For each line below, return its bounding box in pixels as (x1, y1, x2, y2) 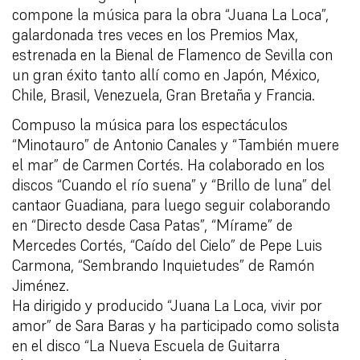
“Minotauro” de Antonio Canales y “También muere (12, 134, 339, 154)
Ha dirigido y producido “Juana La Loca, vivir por (12, 295, 322, 315)
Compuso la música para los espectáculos (12, 114, 288, 134)
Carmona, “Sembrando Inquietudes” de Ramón (12, 255, 314, 275)
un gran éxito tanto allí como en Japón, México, (12, 64, 320, 84)
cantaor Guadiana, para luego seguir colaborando (12, 194, 330, 215)
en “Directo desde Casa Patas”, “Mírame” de (12, 215, 292, 235)
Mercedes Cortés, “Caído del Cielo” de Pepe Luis (12, 235, 322, 255)
